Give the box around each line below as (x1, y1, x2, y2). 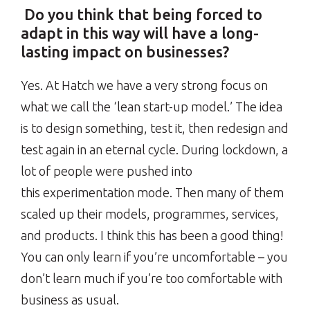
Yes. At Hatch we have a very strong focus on (21, 78, 268, 93)
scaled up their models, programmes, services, (21, 207, 279, 221)
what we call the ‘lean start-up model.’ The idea (21, 100, 282, 114)
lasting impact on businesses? (21, 43, 232, 61)
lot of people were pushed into (21, 164, 192, 179)
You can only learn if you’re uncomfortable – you (21, 250, 288, 264)
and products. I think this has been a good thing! (21, 228, 284, 243)
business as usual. (21, 293, 122, 307)
